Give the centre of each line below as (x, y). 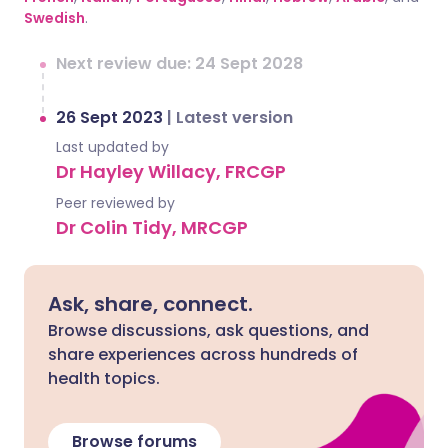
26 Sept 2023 (111, 117)
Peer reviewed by (115, 202)
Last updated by (112, 146)
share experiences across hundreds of (203, 354)
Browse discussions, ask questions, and (208, 330)
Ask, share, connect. (150, 303)
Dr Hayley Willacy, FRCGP (171, 171)
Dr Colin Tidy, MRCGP (152, 227)
